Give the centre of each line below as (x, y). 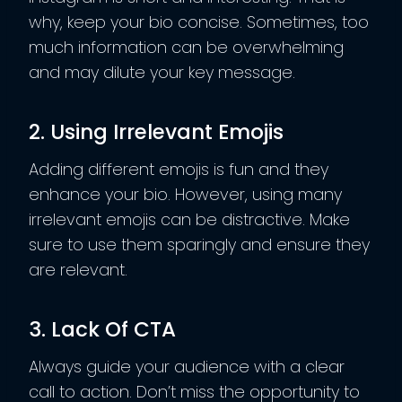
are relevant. (78, 270)
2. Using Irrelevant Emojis (156, 131)
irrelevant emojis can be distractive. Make (189, 220)
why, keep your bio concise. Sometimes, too (199, 22)
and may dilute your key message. (162, 73)
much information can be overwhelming (186, 48)
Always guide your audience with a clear (187, 367)
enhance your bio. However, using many (185, 195)
